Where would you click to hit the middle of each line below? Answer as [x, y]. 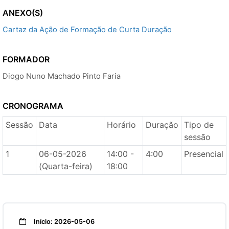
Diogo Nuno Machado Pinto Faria [62, 76]
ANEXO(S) [23, 13]
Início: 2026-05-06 [63, 222]
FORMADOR [26, 59]
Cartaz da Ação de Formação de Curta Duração [87, 30]
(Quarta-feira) [65, 166]
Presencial [203, 154]
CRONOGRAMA [33, 106]
